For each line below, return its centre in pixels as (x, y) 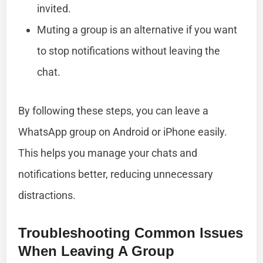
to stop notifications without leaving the (129, 50)
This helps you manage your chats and (108, 153)
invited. (54, 8)
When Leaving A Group (97, 251)
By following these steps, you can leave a (114, 110)
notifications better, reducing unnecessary (116, 174)
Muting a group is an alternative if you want (137, 29)
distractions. (47, 195)
